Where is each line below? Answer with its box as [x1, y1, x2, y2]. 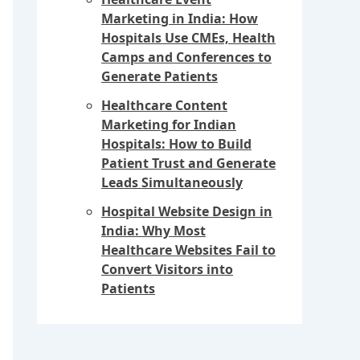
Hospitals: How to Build [101, 135, 252, 153]
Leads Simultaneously [101, 174, 243, 192]
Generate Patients [101, 67, 218, 86]
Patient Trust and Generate [101, 154, 276, 173]
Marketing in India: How [101, 10, 258, 28]
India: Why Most [101, 222, 206, 240]
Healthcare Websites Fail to [101, 241, 276, 260]
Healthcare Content [101, 96, 227, 115]
